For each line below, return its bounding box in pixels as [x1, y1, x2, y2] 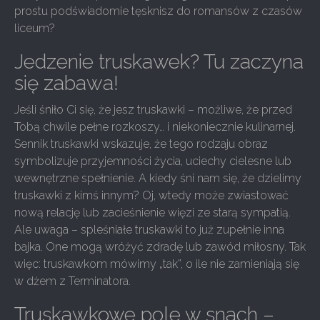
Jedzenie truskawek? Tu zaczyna [14, 50, 304, 74]
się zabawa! [14, 71, 119, 95]
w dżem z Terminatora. [14, 274, 131, 288]
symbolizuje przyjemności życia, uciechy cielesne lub [14, 154, 291, 168]
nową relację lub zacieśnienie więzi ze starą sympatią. [14, 206, 291, 219]
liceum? [14, 21, 55, 35]
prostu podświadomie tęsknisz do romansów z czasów [14, 4, 302, 18]
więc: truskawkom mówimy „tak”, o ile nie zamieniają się [14, 257, 299, 271]
